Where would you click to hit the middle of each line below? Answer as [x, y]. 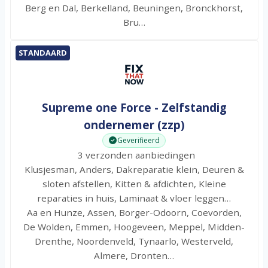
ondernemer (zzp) [134, 124]
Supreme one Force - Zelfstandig [134, 107]
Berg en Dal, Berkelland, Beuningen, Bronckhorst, [134, 7]
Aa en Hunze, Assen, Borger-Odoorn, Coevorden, [134, 212]
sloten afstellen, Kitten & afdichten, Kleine [134, 183]
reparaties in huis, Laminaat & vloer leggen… [134, 198]
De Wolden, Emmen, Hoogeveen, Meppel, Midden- [134, 226]
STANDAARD [42, 53]
